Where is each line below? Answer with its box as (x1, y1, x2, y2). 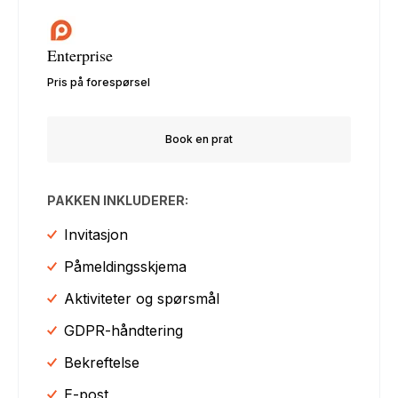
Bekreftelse (64, 353, 140, 371)
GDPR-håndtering (64, 321, 184, 339)
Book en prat (165, 131, 233, 146)
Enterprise (47, 44, 114, 66)
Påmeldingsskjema (64, 257, 187, 275)
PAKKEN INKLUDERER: (47, 192, 189, 208)
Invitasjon (64, 225, 129, 243)
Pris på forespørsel (47, 75, 151, 89)
